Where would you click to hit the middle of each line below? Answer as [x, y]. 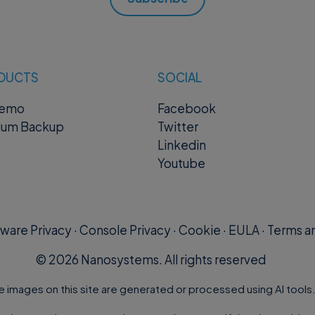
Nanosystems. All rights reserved [172, 259]
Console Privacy [125, 230]
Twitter [178, 127]
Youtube [181, 163]
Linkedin [182, 145]
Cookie [199, 230]
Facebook [187, 109]
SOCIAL [180, 77]
